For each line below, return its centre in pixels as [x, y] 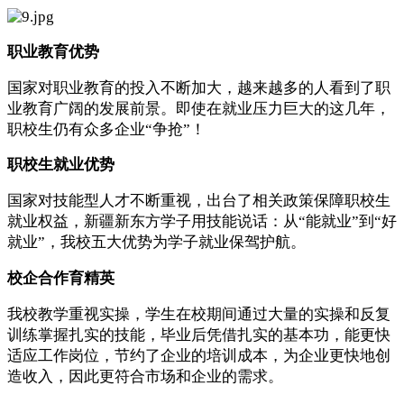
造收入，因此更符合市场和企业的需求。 [145, 376]
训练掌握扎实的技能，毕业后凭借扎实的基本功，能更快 [199, 335]
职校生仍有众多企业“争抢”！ [106, 129]
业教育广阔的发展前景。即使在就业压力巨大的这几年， [199, 108]
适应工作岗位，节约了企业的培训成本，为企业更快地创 [199, 355]
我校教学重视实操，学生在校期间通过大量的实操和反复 [199, 314]
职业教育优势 [53, 51]
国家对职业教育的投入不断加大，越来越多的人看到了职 [199, 87]
